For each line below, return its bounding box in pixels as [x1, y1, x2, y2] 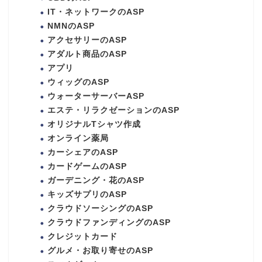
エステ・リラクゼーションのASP [47, 105, 180, 115]
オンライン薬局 [47, 133, 109, 143]
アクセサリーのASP [47, 35, 127, 44]
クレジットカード [47, 232, 118, 241]
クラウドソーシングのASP [47, 204, 153, 213]
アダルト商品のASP [47, 49, 127, 58]
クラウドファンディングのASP [47, 218, 171, 227]
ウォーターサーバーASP [47, 91, 144, 101]
